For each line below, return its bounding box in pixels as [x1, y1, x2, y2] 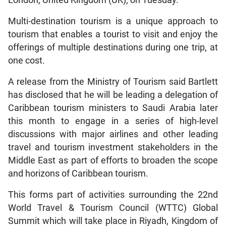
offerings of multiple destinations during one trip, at [8, 42, 218, 53]
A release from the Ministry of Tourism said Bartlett [8, 77, 218, 87]
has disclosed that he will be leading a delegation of [8, 90, 218, 100]
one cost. [8, 55, 45, 66]
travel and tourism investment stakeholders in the [8, 142, 218, 153]
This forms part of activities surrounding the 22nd [8, 190, 218, 200]
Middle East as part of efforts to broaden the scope [8, 155, 218, 166]
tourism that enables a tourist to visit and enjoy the [8, 29, 218, 40]
